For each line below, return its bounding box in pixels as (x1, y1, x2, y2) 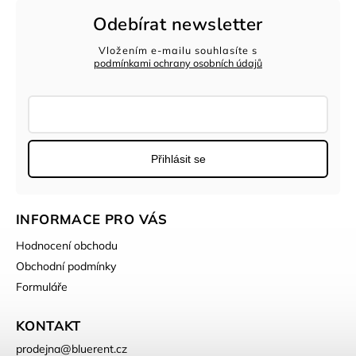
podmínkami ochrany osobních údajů (94, 56, 262, 70)
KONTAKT (16, 317, 81, 335)
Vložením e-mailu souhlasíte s (99, 44, 257, 57)
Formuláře (16, 280, 68, 295)
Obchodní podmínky (16, 259, 116, 274)
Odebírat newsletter (93, 11, 263, 37)
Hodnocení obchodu (16, 238, 118, 253)
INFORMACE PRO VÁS (16, 211, 168, 228)
